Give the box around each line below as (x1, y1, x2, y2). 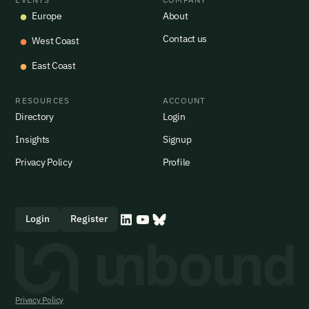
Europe (32, 9, 62, 22)
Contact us (163, 32, 208, 45)
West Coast (32, 34, 79, 47)
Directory (15, 110, 54, 123)
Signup (163, 132, 192, 146)
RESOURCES (15, 94, 70, 106)
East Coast (32, 59, 76, 72)
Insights (15, 132, 50, 146)
